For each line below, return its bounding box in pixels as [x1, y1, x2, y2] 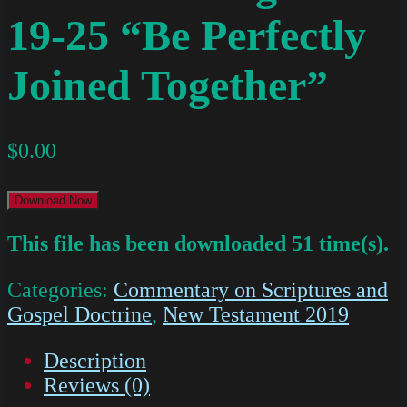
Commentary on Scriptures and [114, 278, 388, 303]
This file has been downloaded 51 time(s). [7, 232, 389, 256]
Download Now [15, 194, 92, 208]
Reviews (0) [44, 373, 150, 398]
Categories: [7, 278, 114, 303]
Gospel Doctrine [7, 303, 152, 327]
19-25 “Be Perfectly [7, 11, 366, 60]
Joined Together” [7, 61, 328, 110]
